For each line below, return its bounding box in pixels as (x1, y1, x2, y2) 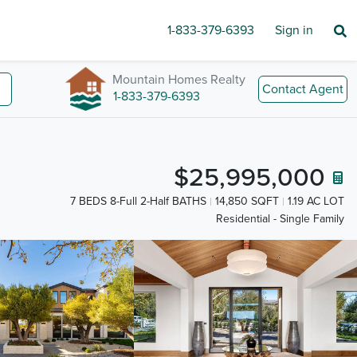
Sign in (275, 22, 313, 38)
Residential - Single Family (216, 212, 344, 226)
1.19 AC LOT (288, 194, 344, 208)
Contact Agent (262, 80, 343, 97)
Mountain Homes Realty (112, 71, 245, 88)
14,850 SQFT (215, 194, 279, 208)
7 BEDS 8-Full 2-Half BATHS (70, 194, 206, 208)
